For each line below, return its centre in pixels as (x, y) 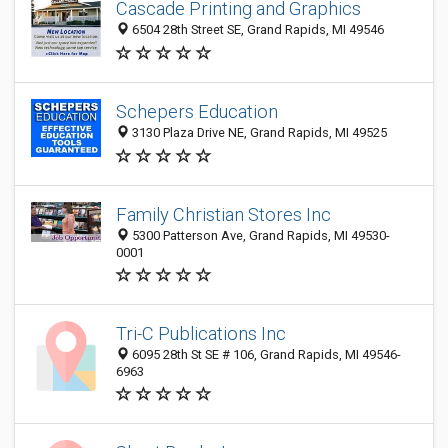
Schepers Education (197, 112)
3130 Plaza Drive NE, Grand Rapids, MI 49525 (258, 133)
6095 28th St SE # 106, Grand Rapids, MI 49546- (265, 354)
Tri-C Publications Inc (201, 333)
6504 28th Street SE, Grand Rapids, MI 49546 (256, 30)
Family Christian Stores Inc (223, 214)
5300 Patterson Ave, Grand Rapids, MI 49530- (259, 235)
